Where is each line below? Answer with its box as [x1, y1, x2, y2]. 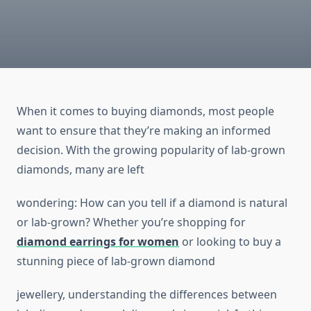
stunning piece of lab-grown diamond [17, 253, 215, 269]
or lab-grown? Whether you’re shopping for [17, 215, 246, 230]
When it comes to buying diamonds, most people [17, 103, 274, 119]
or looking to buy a [179, 234, 281, 250]
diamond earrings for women [17, 234, 179, 250]
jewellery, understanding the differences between [17, 287, 277, 303]
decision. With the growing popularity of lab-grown [17, 142, 285, 158]
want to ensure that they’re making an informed [17, 123, 271, 139]
